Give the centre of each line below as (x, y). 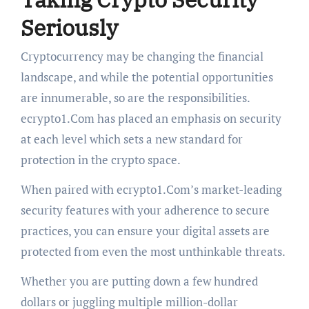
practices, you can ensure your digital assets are (145, 231)
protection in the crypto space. (100, 160)
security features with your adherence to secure (145, 210)
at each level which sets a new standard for (131, 139)
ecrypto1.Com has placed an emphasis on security (151, 119)
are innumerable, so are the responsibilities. (135, 98)
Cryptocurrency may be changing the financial (142, 57)
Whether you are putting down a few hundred (139, 281)
